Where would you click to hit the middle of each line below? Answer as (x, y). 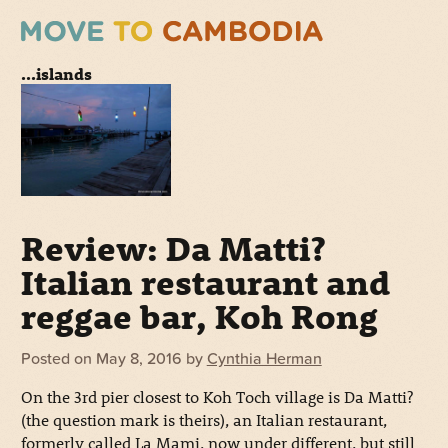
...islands (56, 73)
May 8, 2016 (138, 358)
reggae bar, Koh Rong (199, 315)
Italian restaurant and (205, 281)
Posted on (56, 358)
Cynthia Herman (264, 358)
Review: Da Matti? (172, 247)
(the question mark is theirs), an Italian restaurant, (203, 419)
